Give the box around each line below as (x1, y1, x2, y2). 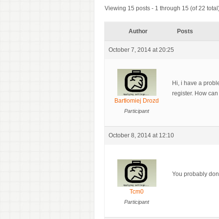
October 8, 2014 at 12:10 (109, 132, 174, 139)
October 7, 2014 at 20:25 (109, 46, 174, 53)
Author (128, 27, 148, 35)
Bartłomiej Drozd (114, 97, 159, 105)
